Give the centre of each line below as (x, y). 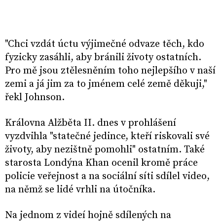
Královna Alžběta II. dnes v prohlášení (91, 123)
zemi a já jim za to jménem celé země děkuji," (106, 84)
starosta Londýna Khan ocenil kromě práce (101, 163)
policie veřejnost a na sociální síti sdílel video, (107, 177)
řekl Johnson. (35, 98)
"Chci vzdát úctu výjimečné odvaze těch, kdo (105, 44)
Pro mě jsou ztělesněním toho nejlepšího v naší (110, 71)
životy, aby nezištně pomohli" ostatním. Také (105, 150)
